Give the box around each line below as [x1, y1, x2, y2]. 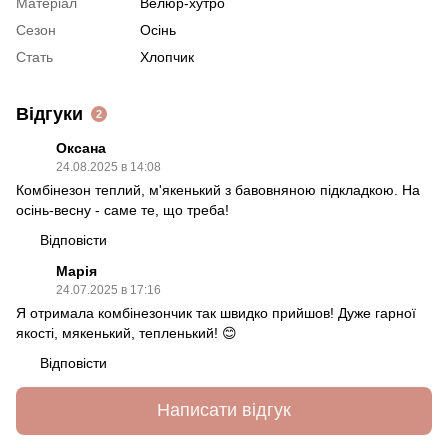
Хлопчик [140, 48, 194, 65]
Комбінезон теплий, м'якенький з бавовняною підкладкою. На [16, 181, 420, 198]
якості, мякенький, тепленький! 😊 [16, 324, 237, 341]
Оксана [56, 139, 106, 156]
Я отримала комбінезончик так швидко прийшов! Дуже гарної [16, 304, 416, 321]
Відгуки [16, 103, 83, 124]
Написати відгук [157, 400, 291, 421]
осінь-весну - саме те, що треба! [16, 201, 229, 218]
